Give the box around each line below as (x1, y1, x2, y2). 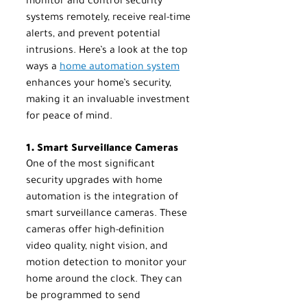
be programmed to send (26, 291, 143, 302)
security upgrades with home (26, 175, 165, 187)
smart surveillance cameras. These (26, 208, 190, 220)
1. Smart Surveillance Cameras (26, 143, 178, 155)
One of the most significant (26, 159, 158, 171)
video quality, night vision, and (26, 241, 171, 253)
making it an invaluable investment (26, 95, 193, 106)
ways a (26, 62, 60, 73)
